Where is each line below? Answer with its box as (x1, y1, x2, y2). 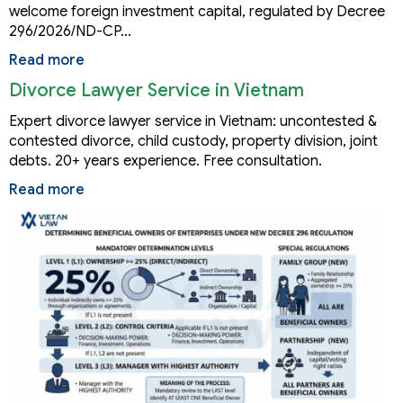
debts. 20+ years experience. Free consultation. (9, 152, 322, 171)
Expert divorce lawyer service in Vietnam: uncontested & (9, 112, 377, 131)
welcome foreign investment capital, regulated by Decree (9, 3, 385, 22)
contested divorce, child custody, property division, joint (9, 132, 378, 151)
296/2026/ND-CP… (9, 22, 131, 41)
